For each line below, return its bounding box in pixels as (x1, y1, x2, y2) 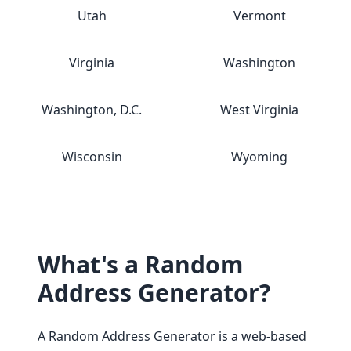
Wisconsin (61, 148, 122, 165)
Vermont (233, 7, 286, 24)
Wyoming (231, 148, 288, 165)
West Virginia (220, 101, 299, 118)
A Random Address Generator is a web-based (38, 327, 306, 345)
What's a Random (38, 248, 243, 280)
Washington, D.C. (42, 101, 142, 118)
